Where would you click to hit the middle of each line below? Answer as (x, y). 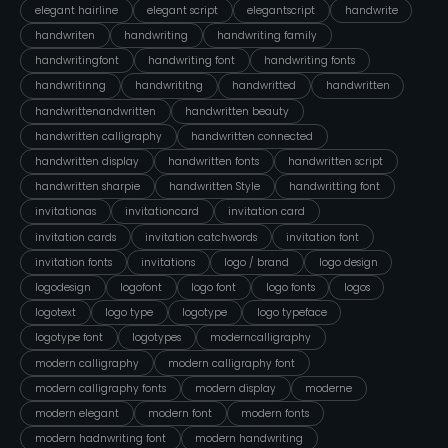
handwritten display (86, 162)
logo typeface (291, 313)
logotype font (68, 338)
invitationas (65, 212)
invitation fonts (73, 262)
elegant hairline (76, 10)
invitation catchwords (201, 237)
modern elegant (76, 413)
